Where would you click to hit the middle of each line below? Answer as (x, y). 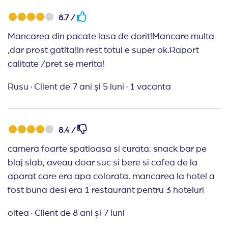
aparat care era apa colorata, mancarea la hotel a (111, 177)
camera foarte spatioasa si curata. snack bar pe (107, 149)
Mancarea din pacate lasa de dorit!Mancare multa (111, 37)
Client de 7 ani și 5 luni (80, 87)
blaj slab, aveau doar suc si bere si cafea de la (103, 163)
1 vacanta (150, 87)
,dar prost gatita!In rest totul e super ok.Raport (103, 50)
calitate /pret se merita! (56, 64)
